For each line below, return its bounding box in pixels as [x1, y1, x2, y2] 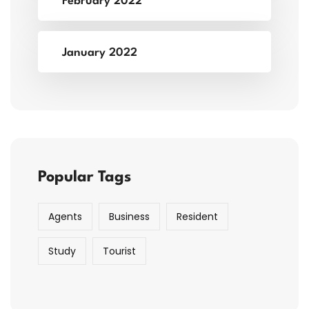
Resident [177, 210, 218, 224]
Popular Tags [38, 170, 131, 186]
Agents [48, 210, 82, 224]
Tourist [103, 244, 136, 259]
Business [109, 210, 150, 224]
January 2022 [62, 47, 137, 59]
